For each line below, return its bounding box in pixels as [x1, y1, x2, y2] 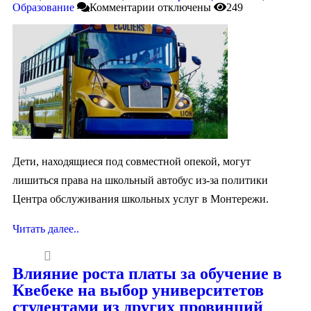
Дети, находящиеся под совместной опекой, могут [12, 155, 251, 167]
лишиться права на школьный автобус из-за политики [12, 174, 268, 186]
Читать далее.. [12, 222, 79, 235]
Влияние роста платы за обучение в [12, 264, 282, 283]
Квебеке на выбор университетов [12, 280, 264, 299]
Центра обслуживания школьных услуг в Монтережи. [12, 192, 269, 205]
